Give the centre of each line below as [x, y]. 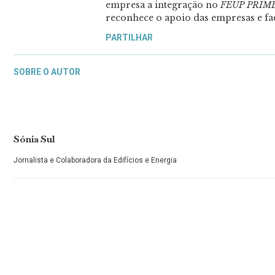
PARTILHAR [129, 38]
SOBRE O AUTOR [47, 72]
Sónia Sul [34, 139]
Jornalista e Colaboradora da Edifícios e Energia [95, 160]
